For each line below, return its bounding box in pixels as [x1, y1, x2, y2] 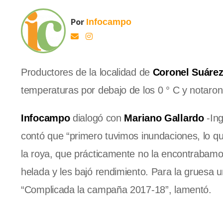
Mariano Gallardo [124, 112, 204, 124]
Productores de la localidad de [21, 67, 150, 78]
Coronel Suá [150, 67, 210, 78]
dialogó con [73, 112, 124, 124]
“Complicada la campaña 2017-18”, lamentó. [21, 184, 212, 196]
